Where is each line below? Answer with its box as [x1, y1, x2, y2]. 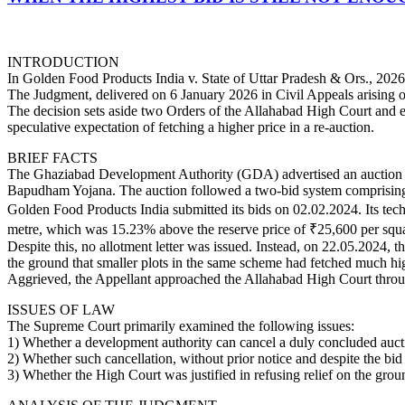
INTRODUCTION [7, 54, 119, 71]
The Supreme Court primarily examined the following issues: [7, 318, 354, 334]
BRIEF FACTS [7, 150, 98, 166]
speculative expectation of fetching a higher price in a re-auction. [7, 119, 374, 136]
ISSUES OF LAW [7, 302, 115, 318]
